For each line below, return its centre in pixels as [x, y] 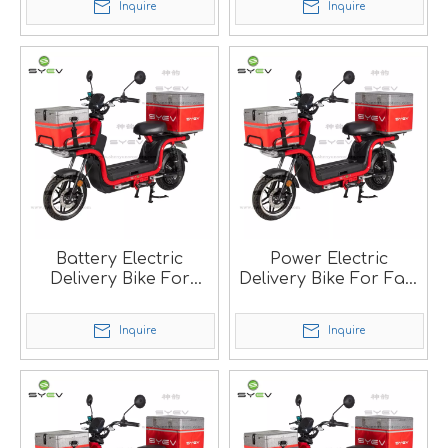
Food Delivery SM [119, 299]
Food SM [328, 299]
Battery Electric [119, 259]
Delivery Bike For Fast [328, 279]
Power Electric [328, 259]
